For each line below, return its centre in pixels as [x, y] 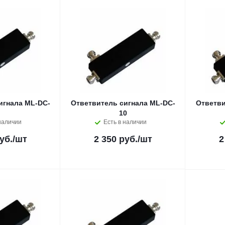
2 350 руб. [116, 139]
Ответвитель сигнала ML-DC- [123, 103]
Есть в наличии [125, 122]
